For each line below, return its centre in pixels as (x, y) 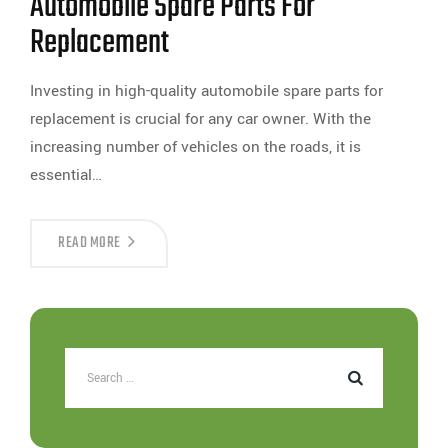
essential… (66, 175)
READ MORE (89, 243)
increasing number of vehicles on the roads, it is (195, 147)
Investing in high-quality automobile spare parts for (206, 91)
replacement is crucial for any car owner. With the (200, 119)
